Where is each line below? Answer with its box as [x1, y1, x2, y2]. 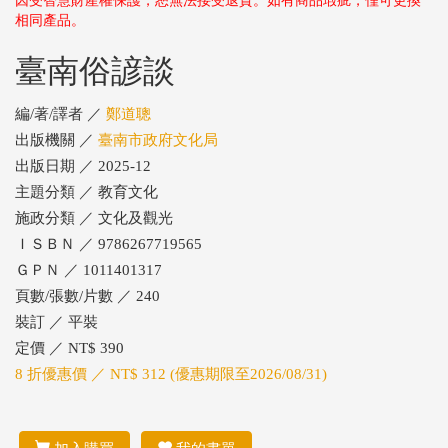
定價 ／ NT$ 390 [15, 339, 124, 356]
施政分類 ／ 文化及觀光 [15, 209, 173, 226]
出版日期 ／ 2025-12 [15, 157, 151, 174]
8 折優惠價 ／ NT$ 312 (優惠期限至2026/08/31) [15, 365, 327, 382]
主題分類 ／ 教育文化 [15, 183, 158, 200]
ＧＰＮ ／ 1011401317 [15, 261, 162, 278]
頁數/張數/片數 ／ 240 [15, 287, 160, 304]
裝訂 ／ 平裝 [15, 313, 98, 330]
